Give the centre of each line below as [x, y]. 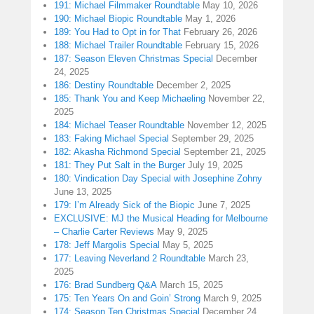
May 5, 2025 [188, 245]
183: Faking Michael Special [111, 139]
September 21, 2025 [225, 152]
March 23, [228, 259]
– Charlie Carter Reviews [104, 232]
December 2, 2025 [193, 86]
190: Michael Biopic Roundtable [118, 19]
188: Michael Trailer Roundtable [118, 46]
